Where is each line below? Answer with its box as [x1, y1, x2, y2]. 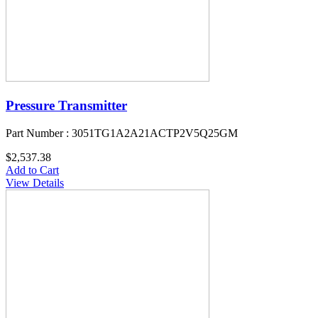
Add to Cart [6, 163, 59, 176]
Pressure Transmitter [6, 98, 127, 114]
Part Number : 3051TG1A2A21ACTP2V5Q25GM [6, 126, 238, 139]
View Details [6, 176, 64, 189]
